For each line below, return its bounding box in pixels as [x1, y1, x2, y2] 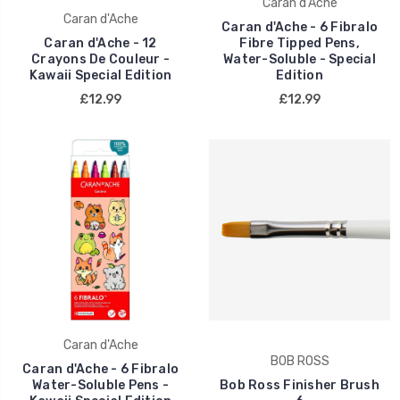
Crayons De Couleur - [31, 51, 170, 67]
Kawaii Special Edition [29, 67, 172, 83]
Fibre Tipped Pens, [239, 35, 360, 51]
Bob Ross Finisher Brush [220, 377, 379, 393]
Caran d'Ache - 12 [44, 35, 157, 51]
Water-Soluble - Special [223, 51, 376, 67]
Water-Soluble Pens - [32, 377, 169, 393]
